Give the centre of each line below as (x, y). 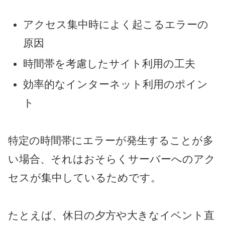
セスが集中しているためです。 (85, 178)
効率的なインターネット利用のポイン (116, 84)
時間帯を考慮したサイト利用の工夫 (109, 64)
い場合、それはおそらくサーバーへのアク (112, 159)
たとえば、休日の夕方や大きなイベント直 (111, 215)
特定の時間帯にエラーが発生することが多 (111, 141)
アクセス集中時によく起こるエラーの (116, 24)
